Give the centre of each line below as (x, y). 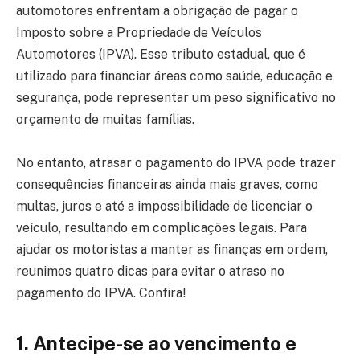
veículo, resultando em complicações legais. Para (162, 227)
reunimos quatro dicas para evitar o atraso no (150, 271)
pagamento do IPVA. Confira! (101, 292)
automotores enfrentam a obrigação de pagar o (157, 10)
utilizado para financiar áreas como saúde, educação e (174, 76)
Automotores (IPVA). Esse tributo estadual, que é (161, 54)
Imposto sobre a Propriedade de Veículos (139, 32)
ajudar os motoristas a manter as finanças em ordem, (172, 249)
